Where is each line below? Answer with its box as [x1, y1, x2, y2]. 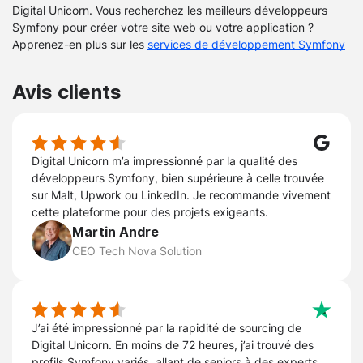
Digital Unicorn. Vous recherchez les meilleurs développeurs [12, 2, 327, 19]
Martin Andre [72, 224, 159, 240]
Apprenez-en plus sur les [12, 36, 147, 53]
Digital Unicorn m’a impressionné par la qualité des [32, 153, 297, 169]
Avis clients [12, 80, 122, 105]
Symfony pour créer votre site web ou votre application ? [12, 19, 314, 36]
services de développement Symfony [147, 36, 345, 53]
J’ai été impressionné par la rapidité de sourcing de [32, 320, 301, 336]
